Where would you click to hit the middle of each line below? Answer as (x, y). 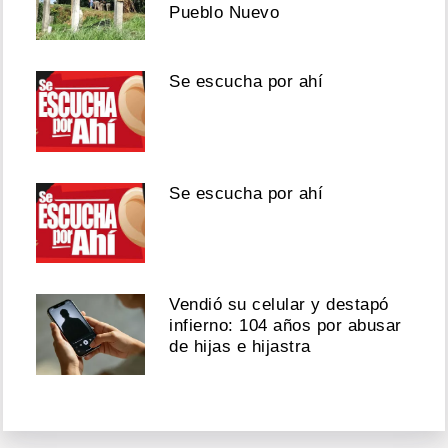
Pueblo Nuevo (224, 12)
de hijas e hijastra (240, 347)
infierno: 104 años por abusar (285, 326)
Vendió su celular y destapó (279, 305)
